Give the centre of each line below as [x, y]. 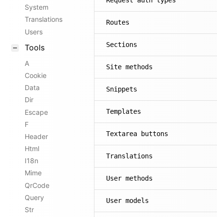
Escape [36, 112]
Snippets [122, 89]
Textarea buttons [137, 134]
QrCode [37, 185]
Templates [124, 111]
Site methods [129, 67]
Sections [122, 45]
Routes [118, 22]
